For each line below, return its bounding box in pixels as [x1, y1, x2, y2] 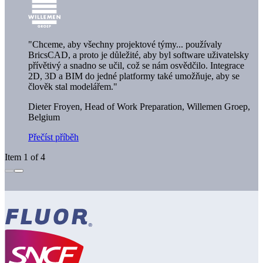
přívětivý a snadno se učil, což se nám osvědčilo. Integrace [28, 60, 244, 70]
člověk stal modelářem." [28, 81, 117, 92]
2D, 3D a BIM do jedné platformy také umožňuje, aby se [28, 70, 240, 81]
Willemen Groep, [184, 101, 250, 112]
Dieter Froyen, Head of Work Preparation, [28, 101, 184, 112]
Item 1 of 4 [5, 151, 45, 162]
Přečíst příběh [28, 131, 79, 142]
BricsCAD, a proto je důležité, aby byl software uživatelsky [28, 49, 249, 60]
